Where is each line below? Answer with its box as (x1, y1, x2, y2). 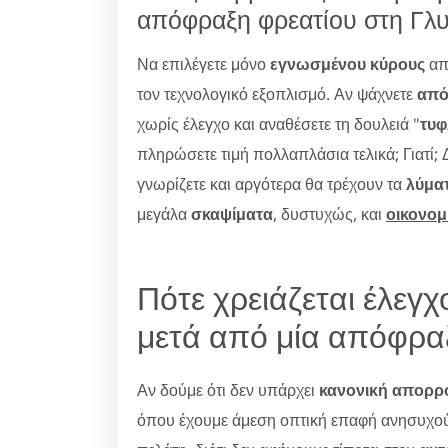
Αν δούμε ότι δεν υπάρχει (137, 378, 319, 401)
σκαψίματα (191, 202, 273, 225)
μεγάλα (137, 202, 191, 225)
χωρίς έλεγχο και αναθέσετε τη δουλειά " (137, 112, 420, 135)
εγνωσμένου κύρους (270, 52, 425, 75)
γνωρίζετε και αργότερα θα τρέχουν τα (137, 172, 406, 195)
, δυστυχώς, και (273, 202, 386, 225)
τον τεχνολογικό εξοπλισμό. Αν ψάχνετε (137, 82, 417, 105)
